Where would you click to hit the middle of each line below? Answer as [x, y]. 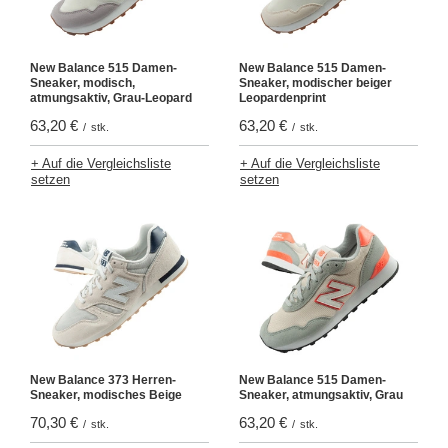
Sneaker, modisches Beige [106, 395]
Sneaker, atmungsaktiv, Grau [321, 395]
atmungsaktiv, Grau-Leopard [111, 98]
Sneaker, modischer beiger [315, 83]
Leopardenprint [282, 98]
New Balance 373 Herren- [103, 380]
